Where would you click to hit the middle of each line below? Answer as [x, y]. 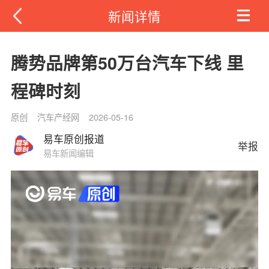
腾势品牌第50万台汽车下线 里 [127, 63]
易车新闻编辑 [68, 153]
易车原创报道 [74, 139]
